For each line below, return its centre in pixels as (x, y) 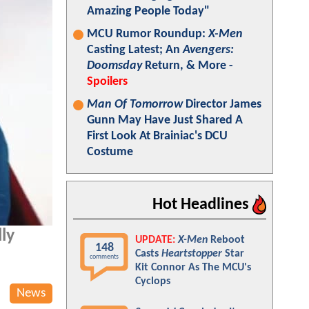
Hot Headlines (202, 205)
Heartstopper (192, 254)
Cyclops (153, 281)
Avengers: (208, 50)
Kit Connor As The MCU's (193, 268)
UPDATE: (155, 240)
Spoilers (107, 82)
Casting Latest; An (135, 50)
